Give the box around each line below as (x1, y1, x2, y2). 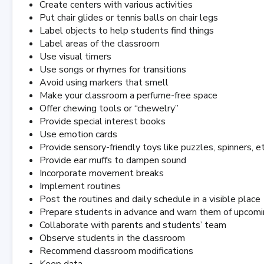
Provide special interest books (39, 115, 166, 128)
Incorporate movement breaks (39, 167, 164, 180)
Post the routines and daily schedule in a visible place (39, 193, 260, 206)
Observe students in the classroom (39, 232, 185, 245)
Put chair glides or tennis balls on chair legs (39, 11, 218, 24)
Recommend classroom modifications (39, 245, 193, 258)
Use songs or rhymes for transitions (39, 63, 186, 76)
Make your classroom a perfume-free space (39, 89, 217, 102)
